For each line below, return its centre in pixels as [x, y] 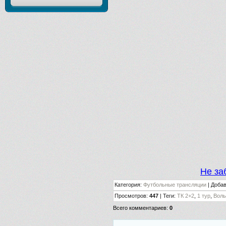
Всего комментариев [140, 208]
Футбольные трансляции [175, 185]
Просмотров [130, 196]
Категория [127, 185]
